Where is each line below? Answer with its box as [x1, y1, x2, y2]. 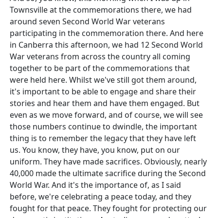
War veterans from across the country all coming [10, 51, 190, 62]
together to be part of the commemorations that [10, 63, 190, 73]
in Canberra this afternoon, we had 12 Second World [10, 39, 203, 50]
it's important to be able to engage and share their [10, 86, 196, 97]
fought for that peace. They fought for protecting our [10, 203, 207, 214]
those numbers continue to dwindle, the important [10, 121, 197, 132]
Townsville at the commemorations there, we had [10, 4, 192, 15]
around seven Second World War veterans [10, 16, 165, 27]
